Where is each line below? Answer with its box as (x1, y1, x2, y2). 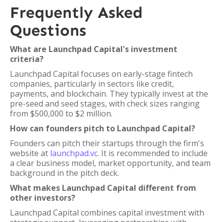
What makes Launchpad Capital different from (10, 182, 196, 193)
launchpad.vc (50, 148, 98, 159)
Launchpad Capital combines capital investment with (10, 207, 204, 218)
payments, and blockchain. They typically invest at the (10, 88, 208, 99)
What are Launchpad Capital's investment (10, 44, 177, 55)
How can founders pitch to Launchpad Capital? (10, 123, 195, 134)
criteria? (10, 54, 44, 64)
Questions (10, 21, 86, 40)
